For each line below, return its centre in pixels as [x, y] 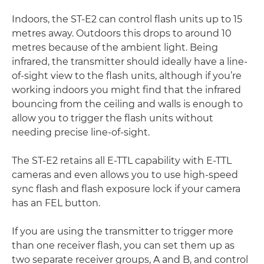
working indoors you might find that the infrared [126, 90]
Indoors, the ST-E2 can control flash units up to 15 [127, 19]
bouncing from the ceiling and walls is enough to [127, 104]
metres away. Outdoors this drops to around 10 [122, 33]
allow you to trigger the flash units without [113, 118]
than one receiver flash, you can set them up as [123, 245]
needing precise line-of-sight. [81, 132]
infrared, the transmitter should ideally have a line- [130, 62]
